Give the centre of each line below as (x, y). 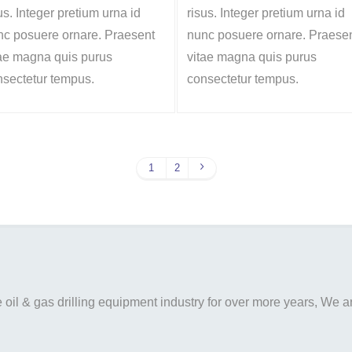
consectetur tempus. (243, 79)
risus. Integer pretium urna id (266, 13)
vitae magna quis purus (252, 57)
